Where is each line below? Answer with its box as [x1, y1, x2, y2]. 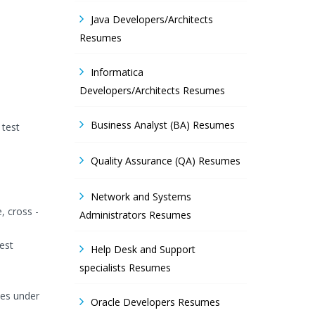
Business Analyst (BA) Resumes [91, 118, 235, 131]
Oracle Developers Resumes [91, 295, 220, 309]
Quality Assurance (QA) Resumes [91, 154, 240, 167]
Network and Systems [91, 190, 191, 203]
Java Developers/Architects [91, 13, 213, 26]
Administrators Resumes [79, 208, 191, 221]
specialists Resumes [79, 261, 171, 274]
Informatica [91, 65, 143, 79]
